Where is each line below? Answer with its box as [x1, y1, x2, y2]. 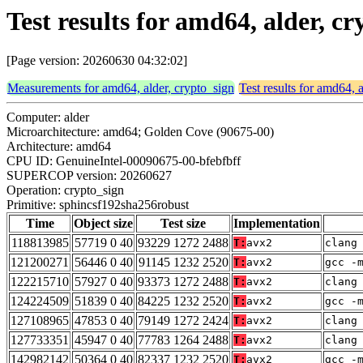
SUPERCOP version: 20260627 [6, 169, 172, 183]
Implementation [233, 216, 320, 231]
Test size [160, 216, 206, 231]
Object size [74, 216, 133, 231]
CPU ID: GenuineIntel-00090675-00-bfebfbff [6, 154, 241, 169]
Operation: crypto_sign [6, 183, 124, 198]
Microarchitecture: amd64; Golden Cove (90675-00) [6, 125, 274, 139]
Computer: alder [6, 110, 89, 125]
